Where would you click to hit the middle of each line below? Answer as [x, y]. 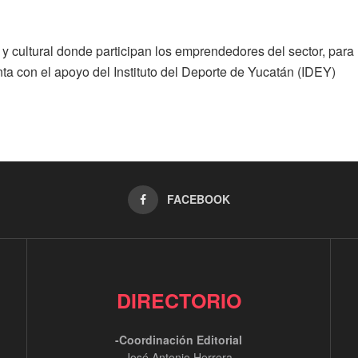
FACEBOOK [199, 199]
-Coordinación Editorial [179, 340]
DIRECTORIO [179, 301]
